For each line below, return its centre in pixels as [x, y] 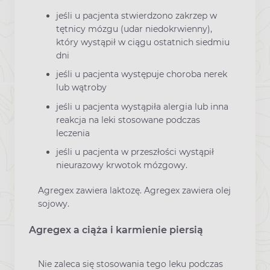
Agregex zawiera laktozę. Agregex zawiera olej [134, 190]
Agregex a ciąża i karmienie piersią [116, 230]
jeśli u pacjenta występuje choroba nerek [142, 74]
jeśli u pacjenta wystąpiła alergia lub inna [142, 106]
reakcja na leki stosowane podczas [128, 120]
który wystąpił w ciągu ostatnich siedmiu [143, 42]
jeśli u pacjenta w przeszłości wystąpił [135, 152]
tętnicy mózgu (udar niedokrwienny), [134, 29]
